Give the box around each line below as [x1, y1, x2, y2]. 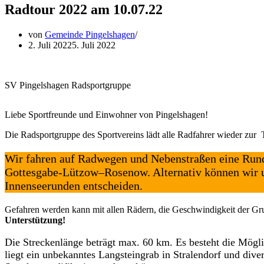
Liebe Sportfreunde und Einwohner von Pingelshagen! [5, 109, 208, 120]
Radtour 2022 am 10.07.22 [5, 1, 163, 17]
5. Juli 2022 [72, 39, 115, 50]
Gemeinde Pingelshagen [45, 29, 135, 39]
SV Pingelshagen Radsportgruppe [5, 80, 131, 90]
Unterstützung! [5, 214, 65, 225]
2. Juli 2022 [28, 39, 72, 50]
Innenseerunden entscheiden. [5, 179, 143, 192]
